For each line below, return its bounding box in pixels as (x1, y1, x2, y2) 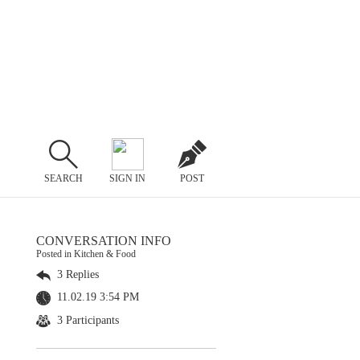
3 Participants (54, 313, 119, 326)
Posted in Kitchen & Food (36, 248, 136, 260)
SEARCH (43, 172, 83, 184)
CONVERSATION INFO (36, 234, 171, 247)
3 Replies (54, 268, 99, 280)
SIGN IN (109, 172, 146, 184)
